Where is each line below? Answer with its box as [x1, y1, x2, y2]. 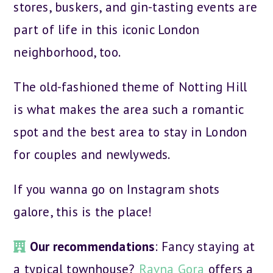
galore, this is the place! [13, 203, 152, 220]
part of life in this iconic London [13, 21, 200, 38]
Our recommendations [29, 238, 155, 255]
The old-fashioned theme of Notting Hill [13, 78, 247, 95]
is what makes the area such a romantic [13, 101, 244, 118]
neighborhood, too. [13, 43, 121, 60]
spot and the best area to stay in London [13, 123, 247, 140]
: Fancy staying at [154, 238, 255, 255]
